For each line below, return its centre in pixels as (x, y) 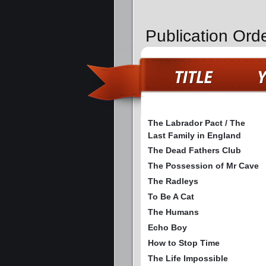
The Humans (173, 212)
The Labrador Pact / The (197, 123)
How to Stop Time (184, 243)
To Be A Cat (171, 197)
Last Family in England (194, 136)
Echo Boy (167, 228)
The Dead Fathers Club (194, 151)
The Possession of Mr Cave (203, 166)
